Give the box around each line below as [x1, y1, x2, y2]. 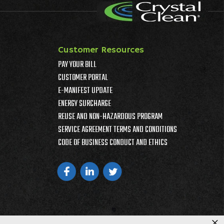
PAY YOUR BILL [58, 58, 96, 71]
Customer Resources [58, 44, 144, 55]
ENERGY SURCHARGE [58, 97, 111, 110]
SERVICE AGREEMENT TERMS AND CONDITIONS [58, 123, 177, 136]
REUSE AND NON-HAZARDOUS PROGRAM [58, 110, 162, 123]
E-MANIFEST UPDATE [58, 84, 112, 97]
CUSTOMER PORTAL [58, 71, 108, 84]
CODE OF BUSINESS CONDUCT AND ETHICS [58, 136, 167, 149]
